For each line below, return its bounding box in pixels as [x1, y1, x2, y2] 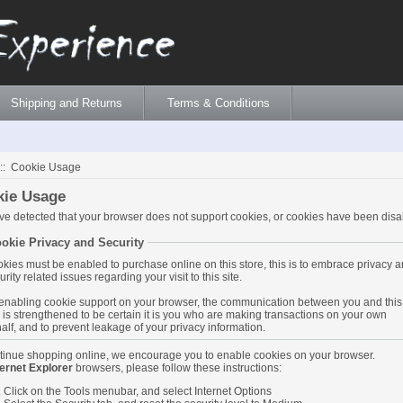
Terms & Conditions [167, 96, 270, 110]
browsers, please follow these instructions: [73, 361, 282, 374]
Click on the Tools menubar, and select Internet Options [4, 384, 272, 398]
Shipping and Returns [11, 96, 122, 110]
